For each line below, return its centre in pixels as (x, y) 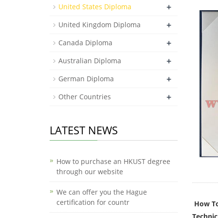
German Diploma (86, 79)
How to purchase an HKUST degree (113, 161)
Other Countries (85, 97)
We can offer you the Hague (102, 192)
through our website (90, 172)
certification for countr (93, 202)
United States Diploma (95, 7)
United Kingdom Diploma (100, 25)
